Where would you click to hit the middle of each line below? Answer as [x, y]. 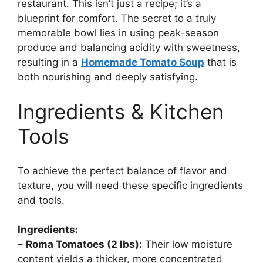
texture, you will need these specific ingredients [130, 185]
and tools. [41, 200]
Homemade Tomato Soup [143, 62]
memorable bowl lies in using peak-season [118, 33]
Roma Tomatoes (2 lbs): [84, 245]
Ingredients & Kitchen [121, 112]
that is [220, 62]
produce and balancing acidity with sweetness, [129, 47]
